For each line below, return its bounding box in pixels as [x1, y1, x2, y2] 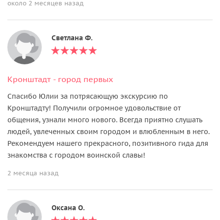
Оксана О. [52, 203, 85, 212]
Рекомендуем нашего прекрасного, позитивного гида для [7, 138, 208, 148]
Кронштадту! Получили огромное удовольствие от [7, 103, 181, 112]
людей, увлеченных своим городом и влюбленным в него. [7, 127, 210, 136]
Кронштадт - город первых [7, 74, 113, 84]
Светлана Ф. [52, 33, 93, 42]
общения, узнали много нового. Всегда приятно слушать [7, 115, 202, 124]
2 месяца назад [7, 168, 58, 177]
